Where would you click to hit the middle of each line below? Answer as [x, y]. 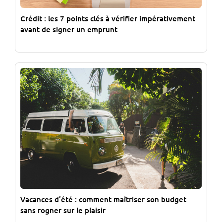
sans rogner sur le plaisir [63, 210]
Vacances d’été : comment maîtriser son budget [103, 199]
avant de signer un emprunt [69, 29]
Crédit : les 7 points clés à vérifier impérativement [108, 19]
